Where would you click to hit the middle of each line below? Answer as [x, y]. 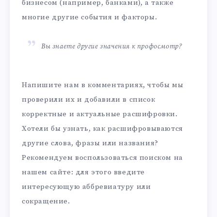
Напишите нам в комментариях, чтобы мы [103, 85]
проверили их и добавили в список [89, 99]
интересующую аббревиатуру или [86, 186]
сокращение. [46, 201]
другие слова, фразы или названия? [90, 143]
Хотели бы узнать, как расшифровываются [102, 128]
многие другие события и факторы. [90, 17]
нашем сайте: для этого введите [83, 172]
